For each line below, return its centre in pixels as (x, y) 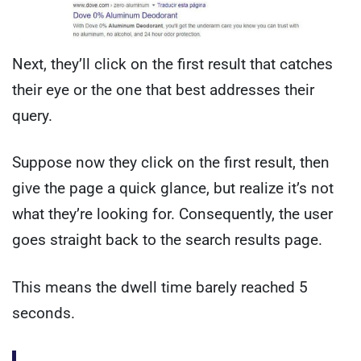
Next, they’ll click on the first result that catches (172, 64)
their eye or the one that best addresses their (163, 89)
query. (32, 115)
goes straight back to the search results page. (167, 240)
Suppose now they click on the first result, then (171, 163)
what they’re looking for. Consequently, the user (172, 214)
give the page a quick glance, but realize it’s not (173, 189)
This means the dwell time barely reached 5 (160, 287)
